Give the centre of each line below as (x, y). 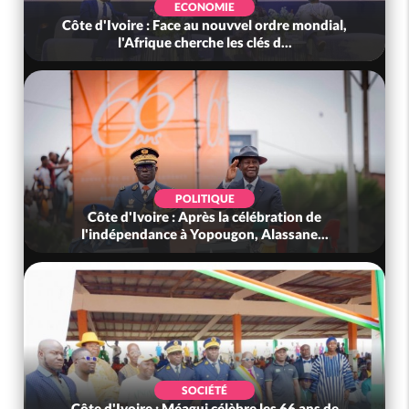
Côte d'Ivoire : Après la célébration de (205, 217)
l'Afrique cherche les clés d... (204, 42)
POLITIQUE (204, 199)
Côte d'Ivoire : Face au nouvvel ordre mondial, (205, 25)
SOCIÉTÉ (205, 391)
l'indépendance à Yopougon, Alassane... (204, 234)
